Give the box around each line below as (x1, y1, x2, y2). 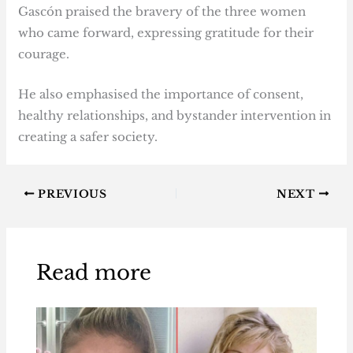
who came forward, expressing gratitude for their (18, 24, 314, 40)
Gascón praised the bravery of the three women (18, 3, 307, 19)
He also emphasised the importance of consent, (18, 86, 304, 102)
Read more (35, 260, 151, 286)
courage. (18, 46, 70, 61)
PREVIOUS (34, 187, 107, 201)
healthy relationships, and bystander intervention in (18, 107, 332, 123)
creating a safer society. (18, 128, 158, 144)
